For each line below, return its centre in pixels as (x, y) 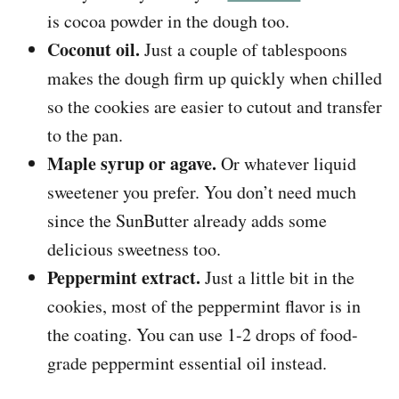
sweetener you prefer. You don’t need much (202, 192)
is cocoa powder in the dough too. (169, 21)
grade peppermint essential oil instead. (187, 363)
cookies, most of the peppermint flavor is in (204, 306)
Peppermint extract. (124, 278)
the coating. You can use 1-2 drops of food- (203, 335)
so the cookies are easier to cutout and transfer (215, 107)
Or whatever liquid (287, 164)
